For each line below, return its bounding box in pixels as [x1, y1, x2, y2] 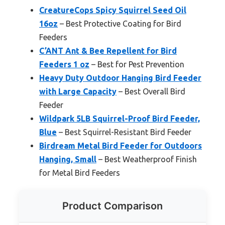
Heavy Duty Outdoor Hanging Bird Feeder [39, 73, 201, 82]
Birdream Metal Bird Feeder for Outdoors [39, 141, 202, 150]
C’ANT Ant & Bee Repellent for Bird [39, 46, 177, 55]
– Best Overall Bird [117, 86, 185, 96]
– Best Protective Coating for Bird [58, 19, 181, 28]
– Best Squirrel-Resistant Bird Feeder [57, 127, 191, 137]
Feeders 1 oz [39, 59, 89, 69]
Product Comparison [62, 199, 163, 212]
